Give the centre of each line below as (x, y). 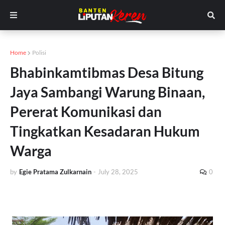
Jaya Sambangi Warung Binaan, (107, 92)
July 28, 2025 (118, 172)
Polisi (39, 52)
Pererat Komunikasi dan (86, 111)
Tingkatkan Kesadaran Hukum (105, 131)
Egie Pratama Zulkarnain (55, 172)
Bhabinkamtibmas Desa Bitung (107, 72)
